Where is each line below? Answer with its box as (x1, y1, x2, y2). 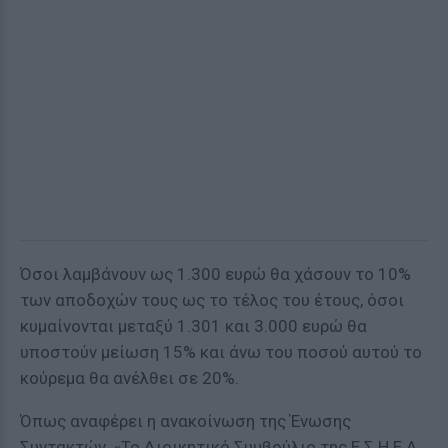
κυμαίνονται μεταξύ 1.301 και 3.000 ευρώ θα (20, 316, 367, 336)
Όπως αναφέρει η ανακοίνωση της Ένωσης (20, 411, 351, 431)
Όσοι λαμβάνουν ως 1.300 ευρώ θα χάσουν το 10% (20, 264, 411, 284)
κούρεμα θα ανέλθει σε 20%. (20, 368, 239, 388)
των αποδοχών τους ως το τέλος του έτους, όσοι (20, 290, 404, 310)
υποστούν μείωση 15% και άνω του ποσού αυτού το (20, 342, 422, 362)
